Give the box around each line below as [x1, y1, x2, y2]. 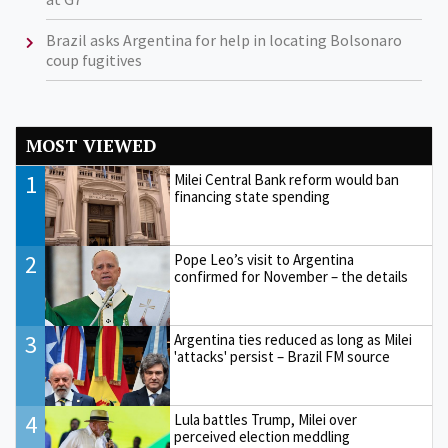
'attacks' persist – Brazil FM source [174, 347, 391, 367]
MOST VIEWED [26, 134, 156, 158]
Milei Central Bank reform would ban [174, 170, 400, 190]
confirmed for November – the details [174, 267, 409, 287]
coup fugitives [45, 49, 142, 70]
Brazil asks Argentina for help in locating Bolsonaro [45, 29, 402, 50]
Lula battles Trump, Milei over [174, 410, 358, 430]
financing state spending [174, 187, 331, 207]
